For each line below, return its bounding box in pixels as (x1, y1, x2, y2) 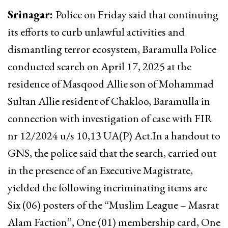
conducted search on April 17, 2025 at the (8, 59, 191, 74)
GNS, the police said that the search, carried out (8, 145, 216, 160)
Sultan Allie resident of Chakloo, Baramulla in (8, 93, 210, 108)
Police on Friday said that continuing (55, 7, 218, 22)
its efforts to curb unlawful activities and (8, 24, 185, 39)
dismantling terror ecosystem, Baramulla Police (8, 41, 216, 56)
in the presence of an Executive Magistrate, (8, 162, 193, 178)
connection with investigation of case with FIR (8, 110, 213, 126)
